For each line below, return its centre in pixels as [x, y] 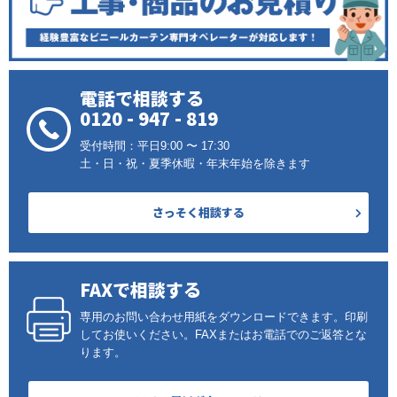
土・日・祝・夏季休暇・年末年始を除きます [195, 164]
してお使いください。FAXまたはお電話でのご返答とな [223, 335]
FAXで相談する [140, 290]
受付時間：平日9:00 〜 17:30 [155, 146]
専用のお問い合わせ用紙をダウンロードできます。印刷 [224, 317]
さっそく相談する [198, 213]
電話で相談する [142, 98]
